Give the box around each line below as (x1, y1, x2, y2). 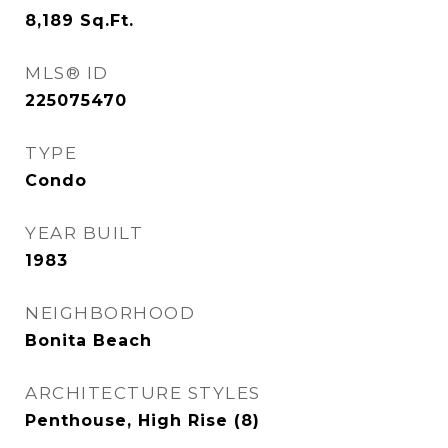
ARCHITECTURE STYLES (25, 383, 261, 403)
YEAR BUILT (25, 223, 143, 243)
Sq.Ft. (80, 11, 134, 30)
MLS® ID (25, 63, 109, 83)
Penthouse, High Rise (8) (25, 411, 260, 430)
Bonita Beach (25, 331, 152, 350)
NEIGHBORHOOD (25, 303, 195, 323)
